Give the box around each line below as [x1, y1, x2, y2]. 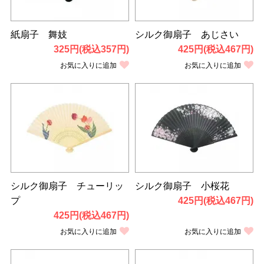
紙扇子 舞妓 [10, 29, 67, 39]
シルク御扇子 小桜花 [135, 180, 229, 191]
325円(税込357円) [54, 44, 129, 54]
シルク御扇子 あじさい [135, 29, 239, 39]
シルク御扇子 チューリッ [10, 180, 124, 191]
